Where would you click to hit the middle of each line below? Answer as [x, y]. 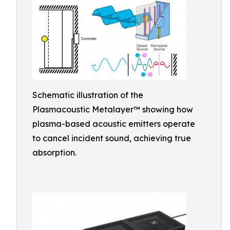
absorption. [54, 152]
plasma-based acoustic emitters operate [114, 124]
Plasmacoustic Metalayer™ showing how [113, 109]
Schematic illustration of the [88, 95]
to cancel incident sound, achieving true [112, 138]
